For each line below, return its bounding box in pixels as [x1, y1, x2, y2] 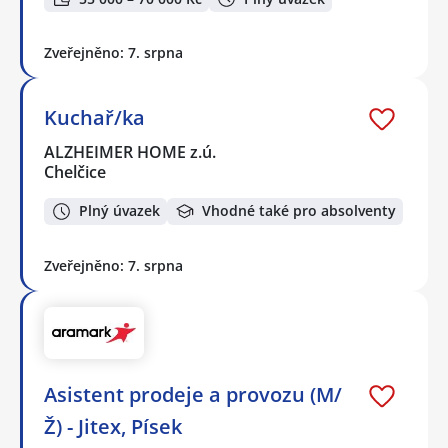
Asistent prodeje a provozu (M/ [44, 381, 342, 409]
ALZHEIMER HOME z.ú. [44, 141, 218, 164]
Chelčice [44, 161, 106, 184]
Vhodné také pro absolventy [202, 201, 396, 221]
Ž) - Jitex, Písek [44, 413, 182, 441]
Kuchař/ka [44, 104, 145, 132]
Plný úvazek [79, 201, 160, 221]
